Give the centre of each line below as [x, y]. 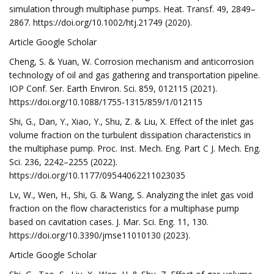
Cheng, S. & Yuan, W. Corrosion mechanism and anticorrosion [131, 61]
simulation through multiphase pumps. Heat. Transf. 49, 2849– [132, 9]
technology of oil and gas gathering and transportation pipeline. [135, 75]
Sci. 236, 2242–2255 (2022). [63, 162]
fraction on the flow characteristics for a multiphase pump [124, 208]
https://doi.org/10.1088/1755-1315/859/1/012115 [106, 102]
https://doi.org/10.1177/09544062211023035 [97, 175]
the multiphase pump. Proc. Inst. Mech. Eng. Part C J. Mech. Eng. [135, 148]
